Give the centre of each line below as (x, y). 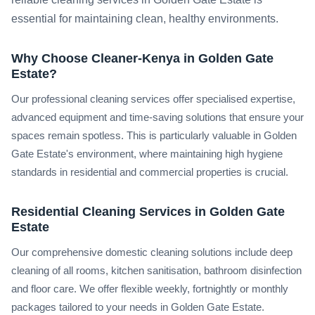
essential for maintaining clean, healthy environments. (145, 19)
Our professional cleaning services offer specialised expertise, (153, 99)
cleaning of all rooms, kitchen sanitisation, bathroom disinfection (156, 271)
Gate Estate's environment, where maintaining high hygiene (147, 154)
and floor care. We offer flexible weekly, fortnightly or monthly (150, 289)
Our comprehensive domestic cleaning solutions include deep (152, 252)
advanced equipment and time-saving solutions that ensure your (157, 117)
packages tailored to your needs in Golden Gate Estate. (138, 307)
